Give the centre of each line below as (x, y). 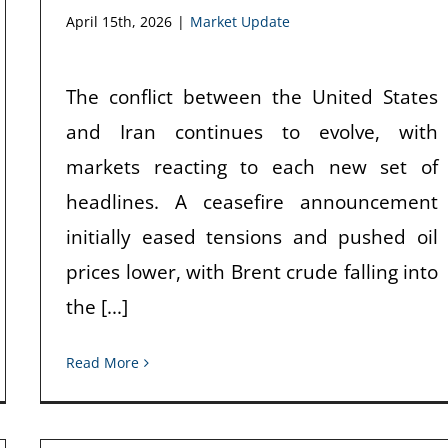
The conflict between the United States (252, 96)
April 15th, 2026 (119, 21)
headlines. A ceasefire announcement (252, 201)
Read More (102, 362)
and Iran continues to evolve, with (252, 131)
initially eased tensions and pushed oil (252, 236)
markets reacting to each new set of (252, 166)
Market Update (240, 21)
